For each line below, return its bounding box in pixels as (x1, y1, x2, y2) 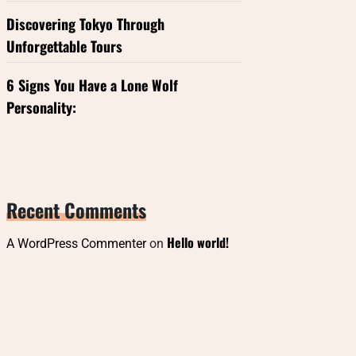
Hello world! (167, 233, 229, 252)
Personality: (6, 97, 76, 118)
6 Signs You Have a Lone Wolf (6, 75, 178, 95)
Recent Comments (6, 195, 146, 224)
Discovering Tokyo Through (6, 14, 164, 34)
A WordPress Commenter (6, 236, 146, 251)
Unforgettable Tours (6, 36, 122, 56)
